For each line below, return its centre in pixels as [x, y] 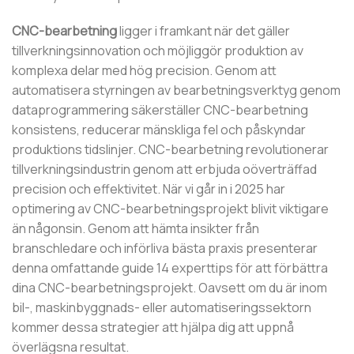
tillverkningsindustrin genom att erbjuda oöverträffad [164, 169]
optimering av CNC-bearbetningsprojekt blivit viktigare [170, 209]
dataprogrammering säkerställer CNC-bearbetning [160, 110]
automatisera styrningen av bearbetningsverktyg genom [176, 90]
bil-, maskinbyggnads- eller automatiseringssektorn [162, 308]
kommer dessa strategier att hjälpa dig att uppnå [153, 328]
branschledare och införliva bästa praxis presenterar [165, 249]
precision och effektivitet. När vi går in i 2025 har [149, 189]
